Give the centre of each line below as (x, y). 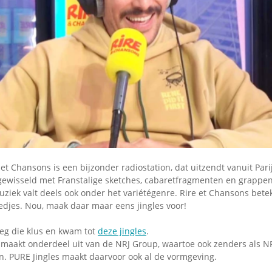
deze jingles (122, 231)
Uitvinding (138, 54)
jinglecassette (147, 65)
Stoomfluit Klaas (154, 26)
